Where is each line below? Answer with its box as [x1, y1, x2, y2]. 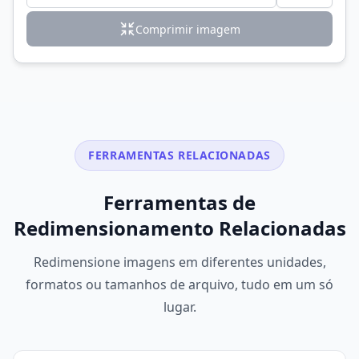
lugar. [163, 298, 196, 317]
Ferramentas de [103, 189, 256, 216]
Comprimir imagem [135, 21, 240, 37]
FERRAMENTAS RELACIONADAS [88, 147, 271, 163]
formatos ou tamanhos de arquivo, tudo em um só [26, 276, 333, 294]
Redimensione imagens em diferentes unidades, [33, 253, 326, 272]
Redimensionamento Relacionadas [13, 215, 346, 242]
